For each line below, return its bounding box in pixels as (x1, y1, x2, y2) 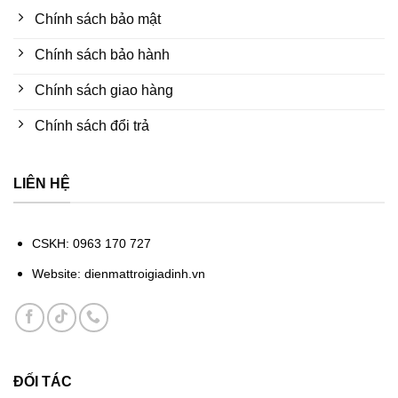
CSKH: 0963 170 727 (31, 235, 151, 251)
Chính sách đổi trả (35, 117, 149, 133)
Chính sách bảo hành (35, 46, 170, 62)
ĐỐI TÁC (13, 374, 72, 390)
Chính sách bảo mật (35, 11, 161, 27)
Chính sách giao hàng (35, 82, 173, 98)
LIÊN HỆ (13, 176, 70, 192)
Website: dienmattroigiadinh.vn (31, 267, 205, 282)
